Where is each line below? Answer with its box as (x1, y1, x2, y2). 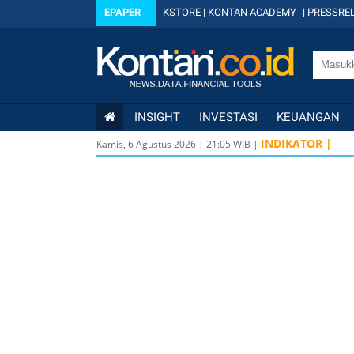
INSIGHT (134, 110, 180, 124)
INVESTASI (199, 110, 258, 124)
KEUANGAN (277, 110, 340, 124)
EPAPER (104, 6, 141, 18)
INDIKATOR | (261, 136, 332, 151)
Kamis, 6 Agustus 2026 (96, 137, 196, 151)
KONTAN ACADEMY (208, 6, 296, 18)
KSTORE (163, 6, 201, 18)
